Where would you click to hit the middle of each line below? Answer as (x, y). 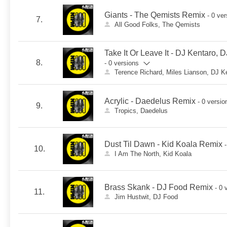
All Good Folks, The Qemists (157, 25)
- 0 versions (122, 63)
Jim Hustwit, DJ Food (146, 197)
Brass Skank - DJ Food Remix (159, 187)
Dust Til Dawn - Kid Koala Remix (163, 144)
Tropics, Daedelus (141, 111)
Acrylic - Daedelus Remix (150, 101)
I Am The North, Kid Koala (153, 154)
